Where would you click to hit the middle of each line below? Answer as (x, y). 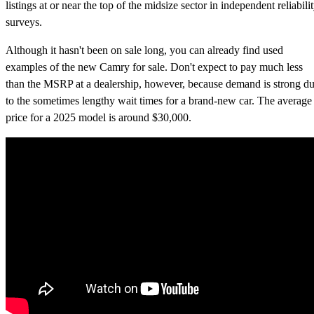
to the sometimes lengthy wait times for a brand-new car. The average (159, 100)
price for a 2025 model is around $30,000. (98, 117)
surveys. (24, 22)
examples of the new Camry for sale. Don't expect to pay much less (154, 67)
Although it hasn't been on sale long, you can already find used (144, 50)
